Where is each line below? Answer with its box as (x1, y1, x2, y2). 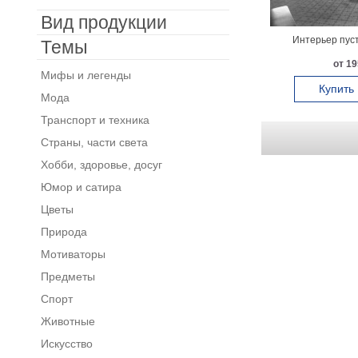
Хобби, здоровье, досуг (40, 158, 162, 171)
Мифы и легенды (40, 69, 131, 82)
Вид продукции (40, 12, 167, 33)
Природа (40, 225, 87, 238)
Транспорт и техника (40, 113, 149, 126)
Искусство (40, 337, 93, 350)
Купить (319, 82, 354, 95)
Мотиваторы (40, 248, 105, 261)
